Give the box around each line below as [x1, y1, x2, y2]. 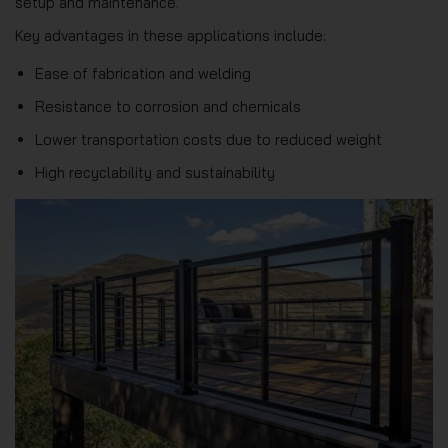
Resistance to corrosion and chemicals [35, 97, 301, 116]
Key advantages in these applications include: [15, 26, 326, 45]
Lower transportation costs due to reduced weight [35, 130, 382, 149]
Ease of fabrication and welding [35, 64, 251, 83]
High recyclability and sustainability [35, 163, 275, 182]
